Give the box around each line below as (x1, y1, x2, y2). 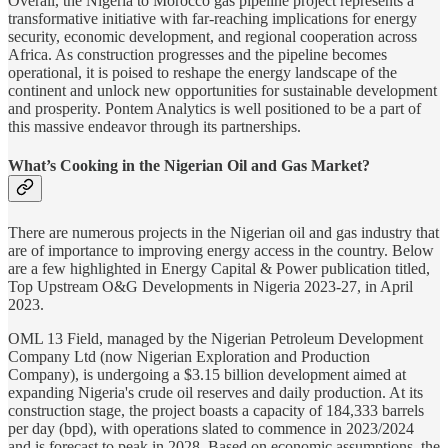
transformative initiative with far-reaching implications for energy (8, 10, 417, 28)
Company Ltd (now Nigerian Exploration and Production (8, 347, 370, 365)
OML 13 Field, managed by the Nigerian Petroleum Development (8, 329, 423, 347)
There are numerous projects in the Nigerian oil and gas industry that (8, 223, 439, 241)
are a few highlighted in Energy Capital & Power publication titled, (8, 259, 430, 277)
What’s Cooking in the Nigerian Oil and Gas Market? (8, 157, 370, 175)
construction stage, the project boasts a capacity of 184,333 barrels (8, 401, 424, 419)
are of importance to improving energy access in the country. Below (8, 241, 434, 259)
